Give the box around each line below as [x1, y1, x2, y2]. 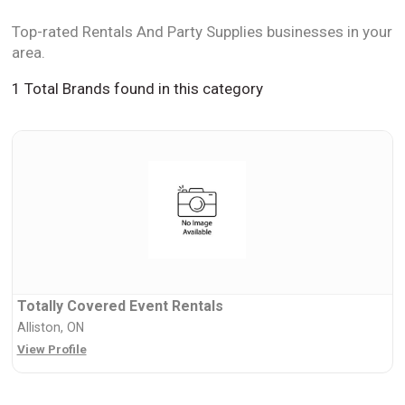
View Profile [16, 341, 87, 356]
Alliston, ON [16, 319, 84, 334]
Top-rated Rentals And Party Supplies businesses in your [12, 22, 393, 41]
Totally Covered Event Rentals [17, 297, 224, 315]
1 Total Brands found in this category [12, 79, 264, 98]
